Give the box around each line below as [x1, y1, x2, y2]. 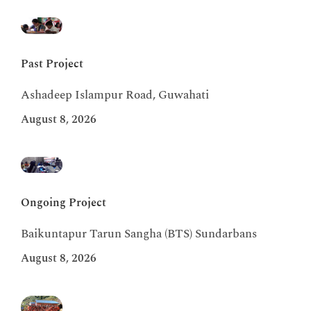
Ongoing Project [21, 194, 106, 212]
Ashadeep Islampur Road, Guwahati [21, 85, 209, 104]
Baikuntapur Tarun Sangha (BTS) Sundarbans [21, 225, 257, 244]
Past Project [21, 55, 83, 72]
